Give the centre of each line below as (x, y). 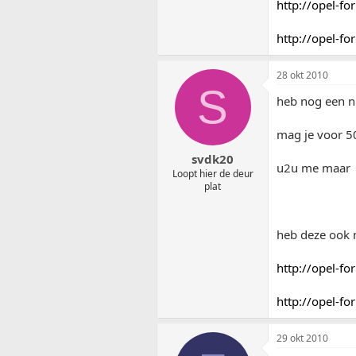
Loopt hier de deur (213, 174)
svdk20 (213, 159)
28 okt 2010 (302, 75)
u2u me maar (313, 167)
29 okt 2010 (302, 338)
